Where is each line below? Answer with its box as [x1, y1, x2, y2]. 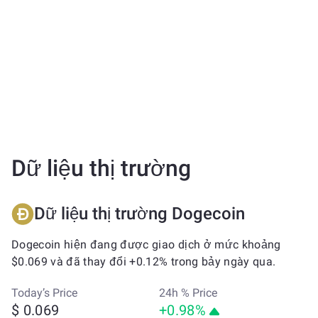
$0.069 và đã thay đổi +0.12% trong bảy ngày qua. [11, 255, 276, 268]
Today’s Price [11, 286, 77, 300]
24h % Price [159, 286, 217, 300]
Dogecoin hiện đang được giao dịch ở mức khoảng [11, 238, 281, 251]
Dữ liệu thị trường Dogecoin [34, 204, 245, 224]
